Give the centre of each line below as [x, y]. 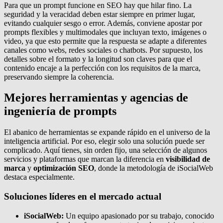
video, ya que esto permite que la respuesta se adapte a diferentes [105, 41]
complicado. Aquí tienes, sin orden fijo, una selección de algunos [106, 150]
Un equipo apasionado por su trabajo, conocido [139, 216]
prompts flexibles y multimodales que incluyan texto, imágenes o [105, 32]
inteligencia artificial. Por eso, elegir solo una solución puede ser [104, 141]
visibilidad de [188, 159]
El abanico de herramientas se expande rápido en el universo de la [107, 132]
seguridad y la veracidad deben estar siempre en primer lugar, [100, 14]
